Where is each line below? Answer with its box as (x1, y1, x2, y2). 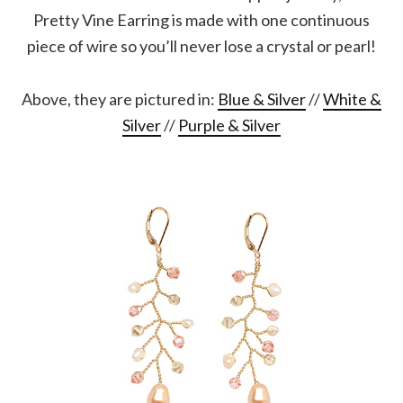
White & (323, 88, 381, 109)
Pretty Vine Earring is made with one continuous (33, 9, 370, 30)
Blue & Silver (218, 88, 306, 109)
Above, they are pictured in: (22, 88, 218, 109)
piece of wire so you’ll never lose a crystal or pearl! (27, 35, 376, 56)
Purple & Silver (178, 114, 281, 135)
